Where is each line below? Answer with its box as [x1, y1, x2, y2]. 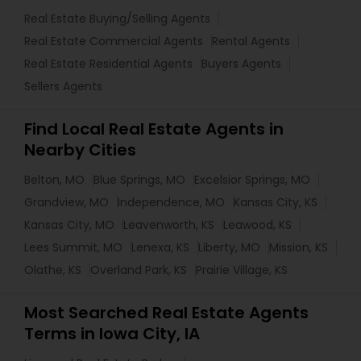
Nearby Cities [24, 139, 136, 161]
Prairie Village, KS [196, 262, 288, 278]
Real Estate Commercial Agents [24, 33, 203, 49]
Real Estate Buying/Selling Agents [24, 10, 210, 27]
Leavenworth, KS [123, 217, 214, 233]
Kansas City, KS [234, 194, 317, 210]
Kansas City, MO [24, 217, 114, 233]
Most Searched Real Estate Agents [24, 301, 309, 324]
